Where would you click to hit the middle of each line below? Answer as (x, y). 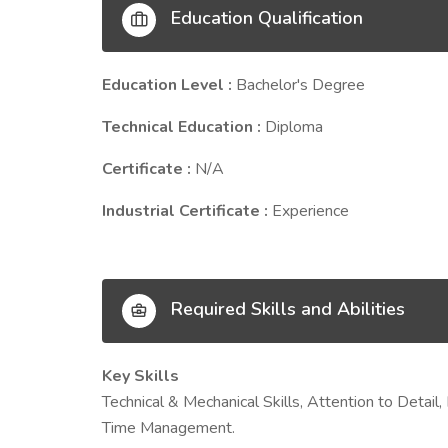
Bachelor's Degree (300, 85)
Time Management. (168, 428)
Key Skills (140, 376)
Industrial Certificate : (187, 211)
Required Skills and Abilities (285, 309)
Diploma (294, 127)
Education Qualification (264, 18)
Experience (310, 211)
